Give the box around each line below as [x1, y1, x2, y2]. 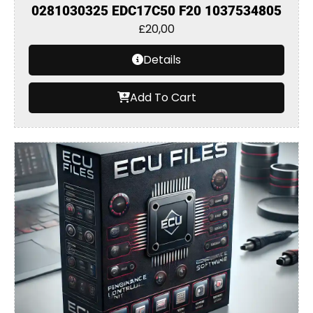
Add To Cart [129, 89, 196, 105]
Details [143, 52, 181, 68]
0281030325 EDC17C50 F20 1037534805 [31, 3, 282, 19]
